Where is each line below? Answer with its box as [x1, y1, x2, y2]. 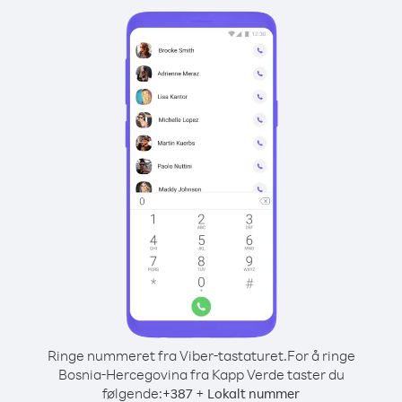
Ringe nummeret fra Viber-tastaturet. [47, 346, 287, 364]
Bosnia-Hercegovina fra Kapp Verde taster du [57, 365, 345, 383]
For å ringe [286, 346, 355, 364]
